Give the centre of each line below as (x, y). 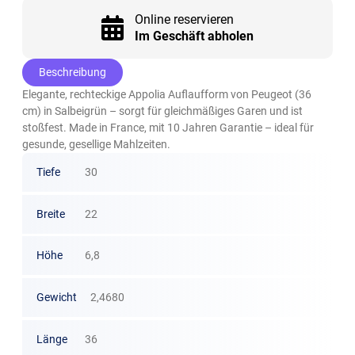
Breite (50, 214)
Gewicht (56, 298)
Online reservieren (184, 19)
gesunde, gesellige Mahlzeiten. (97, 144)
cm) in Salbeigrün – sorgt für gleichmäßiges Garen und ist (163, 111)
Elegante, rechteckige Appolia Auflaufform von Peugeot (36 (167, 94)
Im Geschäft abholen (194, 36)
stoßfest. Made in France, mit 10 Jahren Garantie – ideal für (168, 127)
